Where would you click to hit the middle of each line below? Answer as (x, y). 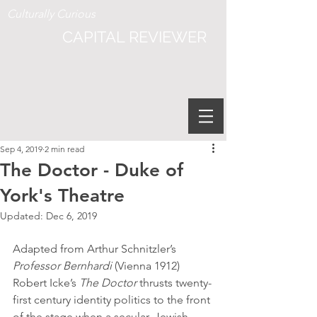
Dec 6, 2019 (71, 216)
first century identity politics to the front (113, 300)
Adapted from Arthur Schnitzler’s (96, 249)
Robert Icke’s (46, 283)
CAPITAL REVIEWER (134, 37)
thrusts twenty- (174, 283)
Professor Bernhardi (62, 266)
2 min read (64, 149)
